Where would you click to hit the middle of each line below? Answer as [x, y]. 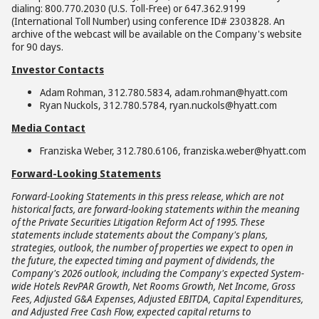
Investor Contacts [58, 69]
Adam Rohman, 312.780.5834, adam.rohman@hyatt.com [164, 92]
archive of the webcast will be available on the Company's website [157, 34]
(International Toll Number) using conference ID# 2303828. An [148, 21]
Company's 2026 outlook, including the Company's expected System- [158, 273]
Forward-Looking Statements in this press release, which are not [148, 196]
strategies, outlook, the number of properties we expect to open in [152, 247]
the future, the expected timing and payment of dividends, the [143, 260]
